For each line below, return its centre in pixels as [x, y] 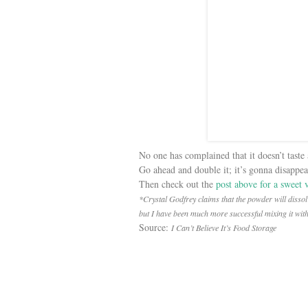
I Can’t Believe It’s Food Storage [224, 228]
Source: [155, 227]
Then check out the [177, 184]
